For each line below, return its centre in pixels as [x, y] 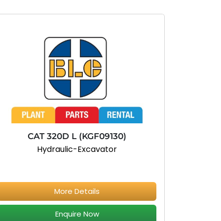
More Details [77, 191]
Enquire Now [77, 214]
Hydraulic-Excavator [77, 149]
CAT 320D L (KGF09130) [77, 136]
